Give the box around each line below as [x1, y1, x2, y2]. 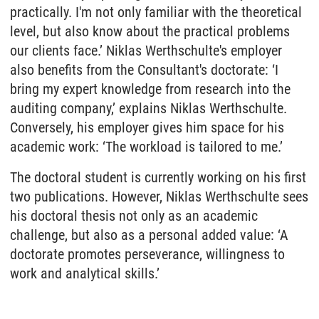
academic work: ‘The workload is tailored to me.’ [10, 138, 283, 156]
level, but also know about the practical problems [10, 23, 290, 41]
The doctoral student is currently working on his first [10, 169, 306, 187]
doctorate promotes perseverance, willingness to [10, 246, 285, 263]
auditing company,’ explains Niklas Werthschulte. [10, 100, 287, 117]
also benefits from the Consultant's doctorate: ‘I [10, 61, 278, 79]
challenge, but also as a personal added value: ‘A [10, 226, 288, 244]
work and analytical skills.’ [10, 265, 159, 283]
